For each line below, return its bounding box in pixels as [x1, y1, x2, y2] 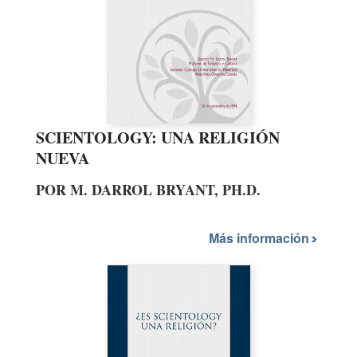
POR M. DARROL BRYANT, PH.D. [36, 179, 261, 201]
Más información [209, 228, 312, 247]
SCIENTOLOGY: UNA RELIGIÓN [36, 126, 280, 150]
